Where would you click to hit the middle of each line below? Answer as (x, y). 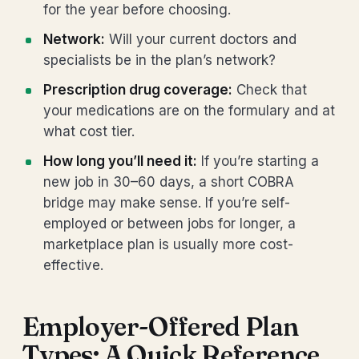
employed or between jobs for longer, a (169, 224)
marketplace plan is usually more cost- (168, 244)
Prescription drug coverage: (138, 90)
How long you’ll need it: (120, 161)
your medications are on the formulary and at (189, 111)
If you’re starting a (258, 161)
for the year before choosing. (137, 10)
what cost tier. (89, 131)
